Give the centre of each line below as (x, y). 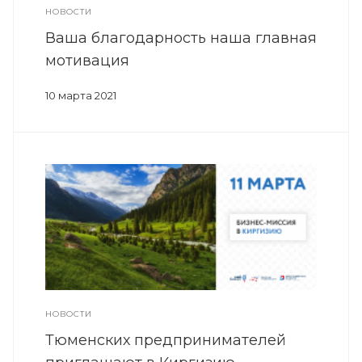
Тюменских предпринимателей (166, 341)
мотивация (87, 61)
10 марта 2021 (81, 96)
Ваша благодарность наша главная (181, 38)
